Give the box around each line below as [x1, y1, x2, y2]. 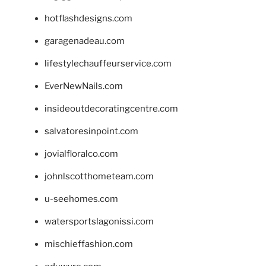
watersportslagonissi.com [45, 216, 154, 227]
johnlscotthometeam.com [45, 170, 154, 182]
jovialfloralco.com [45, 148, 118, 159]
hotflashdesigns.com [45, 12, 132, 24]
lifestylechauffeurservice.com [45, 58, 172, 69]
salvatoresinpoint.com [45, 125, 138, 137]
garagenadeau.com [45, 35, 125, 46]
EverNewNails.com [45, 80, 123, 91]
